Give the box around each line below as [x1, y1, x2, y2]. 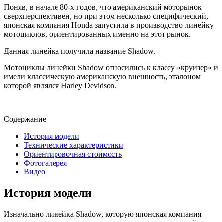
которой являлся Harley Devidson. [4, 81, 116, 90]
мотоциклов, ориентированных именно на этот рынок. [4, 29, 191, 38]
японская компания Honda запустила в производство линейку [4, 20, 214, 29]
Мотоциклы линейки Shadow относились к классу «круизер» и [4, 63, 218, 72]
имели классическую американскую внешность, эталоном [4, 72, 201, 81]
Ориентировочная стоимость [24, 149, 122, 158]
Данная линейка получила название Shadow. [4, 46, 155, 55]
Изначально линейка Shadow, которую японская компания [4, 209, 201, 218]
